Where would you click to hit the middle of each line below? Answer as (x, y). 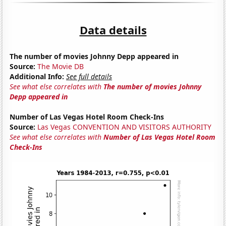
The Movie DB (61, 66)
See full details (89, 76)
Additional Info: (37, 76)
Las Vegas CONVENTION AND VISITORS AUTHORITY (125, 127)
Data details (113, 30)
